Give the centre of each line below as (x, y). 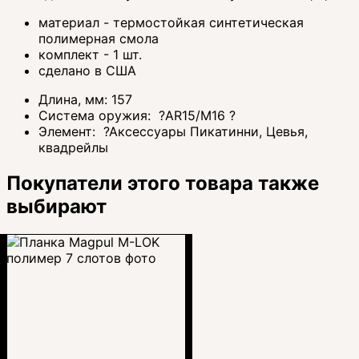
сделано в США (87, 70)
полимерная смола (99, 38)
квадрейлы (73, 147)
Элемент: (69, 131)
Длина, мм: (75, 99)
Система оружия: (97, 115)
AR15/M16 (197, 115)
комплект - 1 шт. (90, 54)
